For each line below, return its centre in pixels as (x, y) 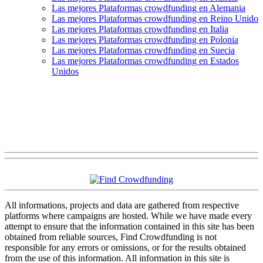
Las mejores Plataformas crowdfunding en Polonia (145, 39)
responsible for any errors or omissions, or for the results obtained (125, 247)
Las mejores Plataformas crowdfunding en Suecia (143, 50)
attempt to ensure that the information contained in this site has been (129, 226)
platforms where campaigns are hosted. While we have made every (128, 215)
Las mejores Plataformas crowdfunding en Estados (145, 60)
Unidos (65, 71)
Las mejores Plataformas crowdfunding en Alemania (149, 8)
